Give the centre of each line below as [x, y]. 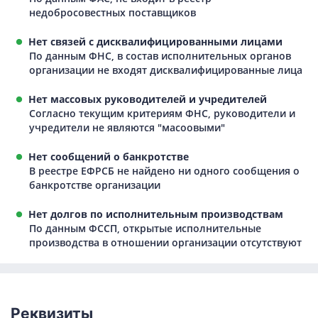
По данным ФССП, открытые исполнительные [145, 228]
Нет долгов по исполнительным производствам [153, 214]
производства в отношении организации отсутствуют [165, 242]
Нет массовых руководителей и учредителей [144, 99]
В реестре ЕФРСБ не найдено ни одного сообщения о [164, 170]
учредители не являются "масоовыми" [127, 127]
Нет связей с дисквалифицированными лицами [152, 41]
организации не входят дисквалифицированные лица [166, 70]
